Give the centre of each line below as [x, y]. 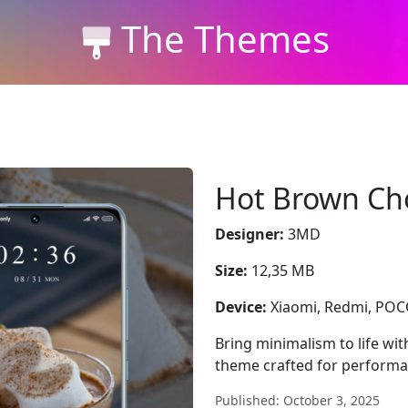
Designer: [250, 234]
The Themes [225, 38]
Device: [241, 307]
